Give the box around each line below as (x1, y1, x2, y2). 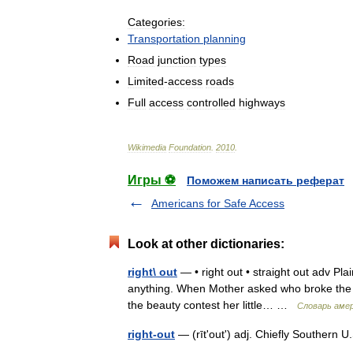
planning (203, 32, 246, 45)
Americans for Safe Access (151, 196, 284, 210)
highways (239, 95, 285, 109)
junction (158, 53, 196, 66)
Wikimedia (128, 142, 166, 152)
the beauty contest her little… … (128, 298, 297, 311)
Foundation (169, 142, 211, 152)
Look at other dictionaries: (128, 236, 284, 251)
